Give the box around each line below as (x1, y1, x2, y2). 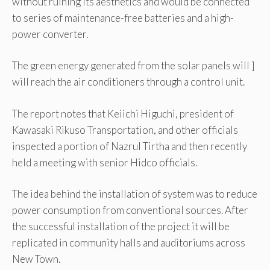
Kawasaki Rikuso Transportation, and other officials (12, 123, 238, 136)
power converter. (12, 27, 88, 40)
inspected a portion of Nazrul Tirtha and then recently (12, 139, 247, 152)
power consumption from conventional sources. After (12, 204, 248, 217)
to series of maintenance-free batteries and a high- (12, 11, 234, 24)
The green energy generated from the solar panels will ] (12, 59, 254, 72)
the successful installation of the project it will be (12, 220, 230, 233)
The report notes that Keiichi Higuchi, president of (12, 107, 234, 120)
